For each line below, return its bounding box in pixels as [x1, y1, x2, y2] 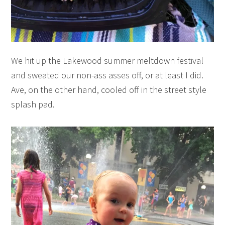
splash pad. [11, 98, 55, 110]
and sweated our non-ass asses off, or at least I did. [11, 69, 204, 81]
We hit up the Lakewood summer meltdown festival [11, 54, 204, 66]
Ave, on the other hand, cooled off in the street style [11, 83, 207, 95]
